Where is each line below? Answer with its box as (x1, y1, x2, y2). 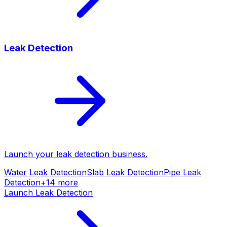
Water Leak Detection (4, 167, 87, 178)
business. (109, 149, 147, 160)
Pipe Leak (164, 167, 201, 178)
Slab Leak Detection (87, 167, 164, 178)
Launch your (4, 149, 56, 160)
